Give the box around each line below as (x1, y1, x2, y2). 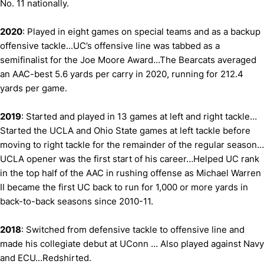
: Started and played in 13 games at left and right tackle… (21, 111, 257, 122)
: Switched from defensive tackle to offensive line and (21, 224, 245, 235)
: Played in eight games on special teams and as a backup (22, 26, 260, 37)
